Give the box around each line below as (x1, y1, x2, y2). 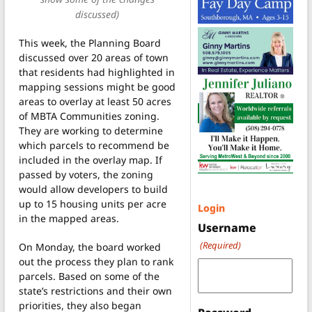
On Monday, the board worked (19, 240, 161, 254)
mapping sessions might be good (19, 80, 175, 94)
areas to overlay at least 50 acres (19, 95, 171, 109)
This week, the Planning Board (19, 36, 161, 50)
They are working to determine (19, 124, 163, 138)
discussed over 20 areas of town (19, 51, 169, 65)
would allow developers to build (19, 182, 168, 196)
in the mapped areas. (19, 212, 119, 226)
